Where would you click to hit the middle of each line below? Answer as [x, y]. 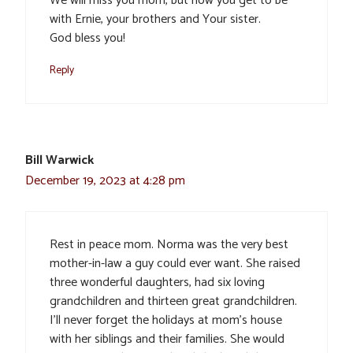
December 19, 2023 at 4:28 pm [105, 181]
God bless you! [87, 38]
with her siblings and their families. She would [167, 339]
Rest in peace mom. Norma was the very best [169, 245]
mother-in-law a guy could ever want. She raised [175, 264]
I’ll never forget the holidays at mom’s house [166, 320]
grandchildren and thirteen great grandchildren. [173, 301]
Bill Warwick [59, 160]
